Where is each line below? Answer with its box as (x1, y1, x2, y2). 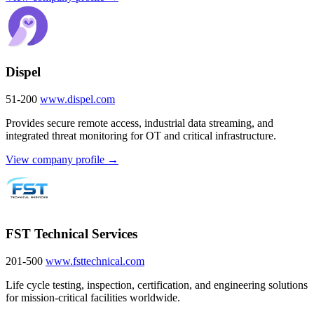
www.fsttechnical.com (46, 254, 144, 267)
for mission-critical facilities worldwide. (6, 291, 180, 303)
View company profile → (6, 153, 118, 165)
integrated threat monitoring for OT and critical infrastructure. (6, 129, 276, 142)
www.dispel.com (40, 93, 115, 105)
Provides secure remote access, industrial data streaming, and (6, 116, 273, 129)
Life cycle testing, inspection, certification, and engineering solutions (6, 278, 308, 291)
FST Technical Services (6, 226, 137, 242)
